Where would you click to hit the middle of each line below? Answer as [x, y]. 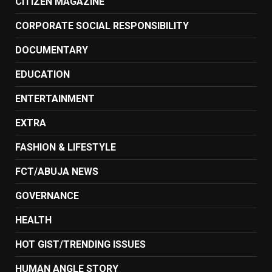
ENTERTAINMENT [55, 98]
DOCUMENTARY [52, 50]
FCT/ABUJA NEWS [57, 171]
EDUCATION [42, 74]
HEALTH [33, 220]
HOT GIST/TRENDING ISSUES [80, 244]
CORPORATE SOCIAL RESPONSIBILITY [102, 25]
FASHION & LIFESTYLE [66, 147]
